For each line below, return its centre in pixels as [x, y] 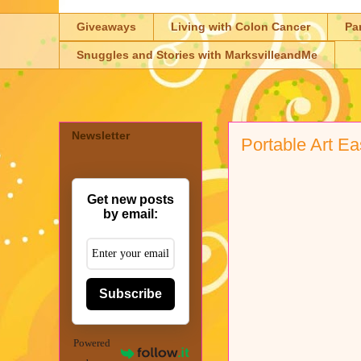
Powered [92, 342]
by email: [131, 214]
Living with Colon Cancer [241, 27]
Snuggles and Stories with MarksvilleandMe [197, 55]
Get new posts [131, 199]
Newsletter [101, 135]
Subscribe [131, 293]
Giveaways [106, 27]
